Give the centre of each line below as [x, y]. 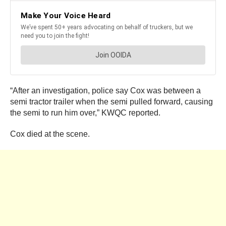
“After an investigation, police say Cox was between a [105, 91]
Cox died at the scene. [50, 134]
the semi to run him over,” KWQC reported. [85, 113]
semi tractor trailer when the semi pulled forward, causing [111, 102]
